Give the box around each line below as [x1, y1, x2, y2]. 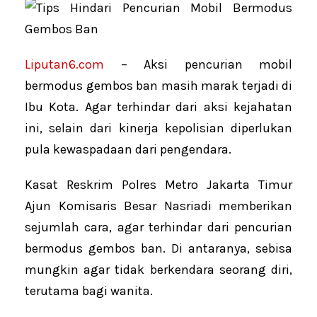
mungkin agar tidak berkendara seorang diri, [25, 262, 292, 278]
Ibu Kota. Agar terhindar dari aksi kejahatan [25, 99, 292, 115]
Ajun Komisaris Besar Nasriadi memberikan [25, 198, 292, 214]
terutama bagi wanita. [25, 283, 153, 299]
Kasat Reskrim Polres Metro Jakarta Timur [25, 177, 292, 193]
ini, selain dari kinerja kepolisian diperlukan [25, 120, 292, 137]
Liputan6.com [25, 57, 104, 73]
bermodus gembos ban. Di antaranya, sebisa [25, 241, 292, 257]
